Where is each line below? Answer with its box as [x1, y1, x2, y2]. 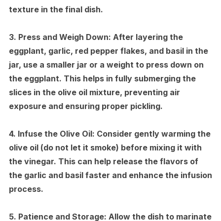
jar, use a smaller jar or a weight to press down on [8, 59, 204, 70]
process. [8, 184, 43, 194]
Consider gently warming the [94, 128, 211, 139]
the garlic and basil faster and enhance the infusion [8, 170, 212, 180]
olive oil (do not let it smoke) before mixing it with [8, 142, 202, 152]
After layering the [110, 32, 183, 42]
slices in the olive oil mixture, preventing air [8, 87, 180, 97]
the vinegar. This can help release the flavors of [8, 156, 198, 166]
